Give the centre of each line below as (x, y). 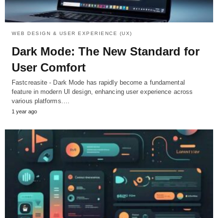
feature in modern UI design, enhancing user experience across (102, 92)
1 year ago (24, 112)
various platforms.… (41, 101)
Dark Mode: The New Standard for (106, 52)
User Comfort (49, 68)
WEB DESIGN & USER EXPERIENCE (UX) (72, 34)
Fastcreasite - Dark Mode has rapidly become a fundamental (98, 83)
